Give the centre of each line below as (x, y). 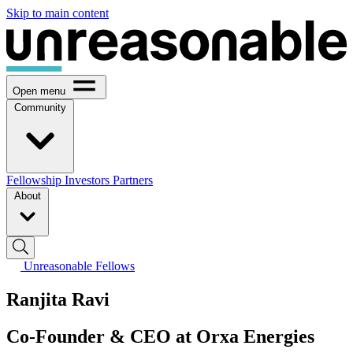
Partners (133, 180)
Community (40, 107)
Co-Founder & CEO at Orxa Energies (160, 336)
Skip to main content (58, 13)
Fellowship (35, 180)
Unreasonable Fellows (79, 266)
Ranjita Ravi (58, 299)
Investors (89, 180)
